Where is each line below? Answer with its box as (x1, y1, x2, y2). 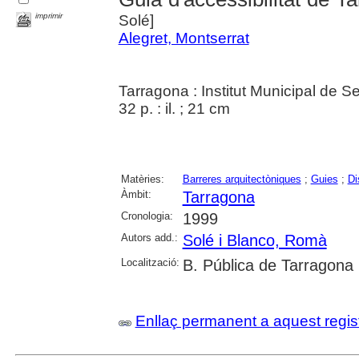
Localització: (120, 256, 179, 268)
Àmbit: (120, 188, 151, 200)
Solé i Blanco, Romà (182, 231, 327, 249)
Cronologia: (120, 209, 173, 222)
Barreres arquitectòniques (182, 172, 301, 185)
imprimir (35, 10, 63, 20)
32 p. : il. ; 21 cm (118, 99, 230, 117)
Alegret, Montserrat (118, 29, 249, 46)
